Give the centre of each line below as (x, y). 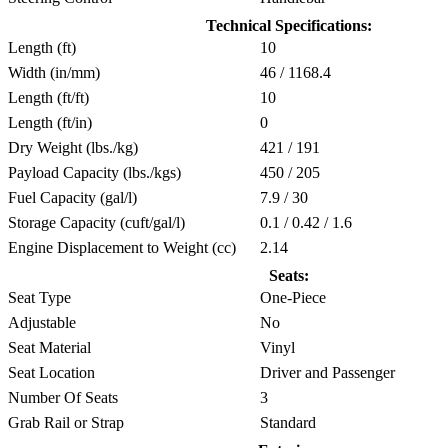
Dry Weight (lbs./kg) (73, 147)
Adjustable (42, 322)
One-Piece (291, 297)
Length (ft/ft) (48, 97)
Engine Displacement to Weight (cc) (122, 247)
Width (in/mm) (54, 72)
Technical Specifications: (292, 25)
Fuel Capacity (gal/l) (72, 197)
